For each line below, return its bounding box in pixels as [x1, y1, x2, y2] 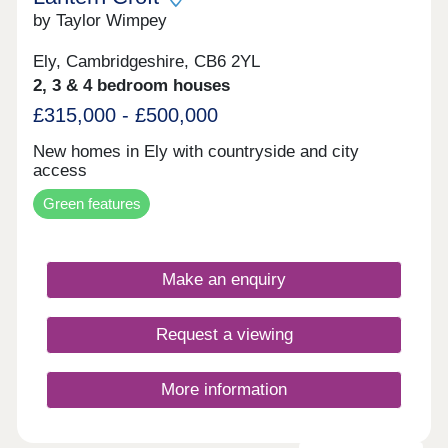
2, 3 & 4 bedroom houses [33, 75, 231, 95]
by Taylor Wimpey [33, 11, 168, 31]
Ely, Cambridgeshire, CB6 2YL [33, 51, 261, 71]
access [33, 161, 88, 181]
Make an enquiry [162, 269, 286, 289]
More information [161, 380, 287, 400]
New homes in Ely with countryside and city [33, 142, 360, 162]
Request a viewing [155, 325, 293, 345]
